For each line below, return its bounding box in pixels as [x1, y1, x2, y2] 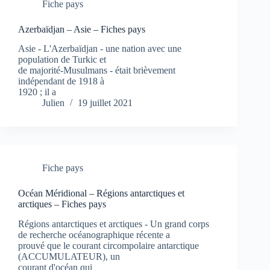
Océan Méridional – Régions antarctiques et [18, 188, 184, 199]
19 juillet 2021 [78, 98, 133, 108]
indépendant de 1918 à [18, 76, 104, 87]
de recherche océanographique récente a [18, 230, 170, 240]
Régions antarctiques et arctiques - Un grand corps [18, 219, 209, 230]
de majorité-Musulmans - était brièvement [18, 65, 175, 76]
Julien [42, 98, 64, 108]
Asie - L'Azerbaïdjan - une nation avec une [18, 43, 181, 54]
